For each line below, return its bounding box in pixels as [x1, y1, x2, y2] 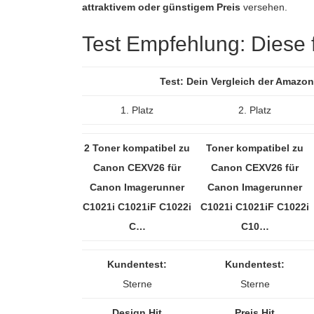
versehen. [240, 1, 287, 13]
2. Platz [238, 104, 271, 116]
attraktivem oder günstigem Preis [82, 1, 240, 13]
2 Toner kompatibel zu [84, 142, 190, 153]
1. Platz [121, 104, 153, 116]
